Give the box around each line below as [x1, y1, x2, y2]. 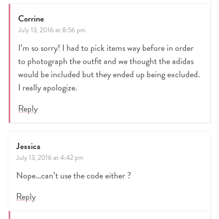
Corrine [18, 12, 44, 25]
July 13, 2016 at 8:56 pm [18, 25, 86, 36]
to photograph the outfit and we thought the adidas [18, 54, 194, 68]
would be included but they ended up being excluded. [18, 67, 200, 81]
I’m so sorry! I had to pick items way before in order [18, 41, 194, 55]
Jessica [16, 139, 41, 153]
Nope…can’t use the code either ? [16, 169, 131, 182]
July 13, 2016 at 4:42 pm [16, 153, 84, 163]
